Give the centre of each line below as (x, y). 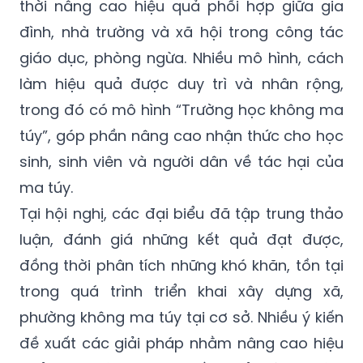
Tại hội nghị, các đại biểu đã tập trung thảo (181, 214)
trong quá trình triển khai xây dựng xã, (181, 292)
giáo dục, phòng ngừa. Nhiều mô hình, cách (181, 58)
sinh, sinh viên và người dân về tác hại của (181, 162)
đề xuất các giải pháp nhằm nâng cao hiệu (181, 344)
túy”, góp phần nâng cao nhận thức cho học (181, 136)
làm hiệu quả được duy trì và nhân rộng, (181, 84)
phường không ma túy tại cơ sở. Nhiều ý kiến (181, 318)
